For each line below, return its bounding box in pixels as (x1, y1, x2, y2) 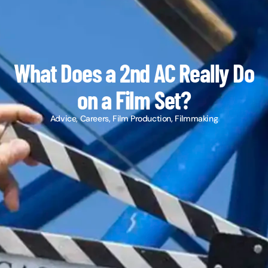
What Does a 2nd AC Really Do (14, 57, 254, 87)
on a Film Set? (77, 84, 191, 114)
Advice (50, 112, 77, 124)
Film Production (112, 112, 171, 124)
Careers (80, 112, 109, 124)
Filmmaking (175, 112, 218, 124)
